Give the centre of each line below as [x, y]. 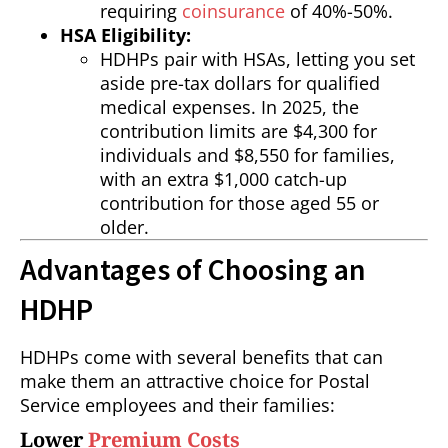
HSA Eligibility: [125, 35]
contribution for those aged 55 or [239, 203]
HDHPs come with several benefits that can [201, 357]
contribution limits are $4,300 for [238, 131]
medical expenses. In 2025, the [229, 107]
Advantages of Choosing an [193, 269]
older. [124, 227]
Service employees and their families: [177, 405]
